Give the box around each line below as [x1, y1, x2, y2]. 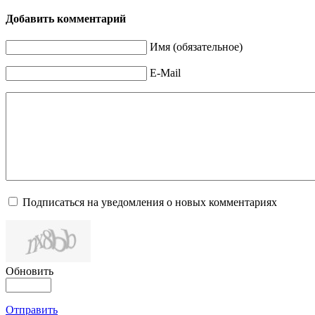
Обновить [6, 265, 53, 278]
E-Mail [150, 67, 181, 79]
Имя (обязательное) [150, 41, 243, 53]
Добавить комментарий [6, 13, 126, 25]
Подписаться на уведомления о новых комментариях [22, 196, 277, 209]
